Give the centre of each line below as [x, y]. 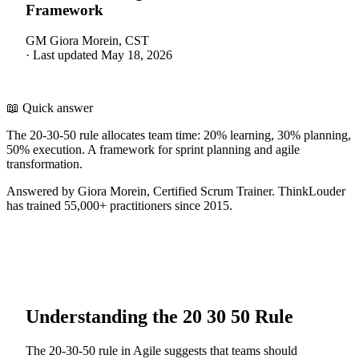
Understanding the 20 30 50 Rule [159, 317]
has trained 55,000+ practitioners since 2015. [119, 206]
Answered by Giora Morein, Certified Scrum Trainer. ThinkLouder [176, 192]
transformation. [44, 164]
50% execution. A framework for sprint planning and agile [153, 150]
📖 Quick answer [50, 108]
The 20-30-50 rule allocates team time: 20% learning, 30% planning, [179, 135]
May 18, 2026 [137, 55]
